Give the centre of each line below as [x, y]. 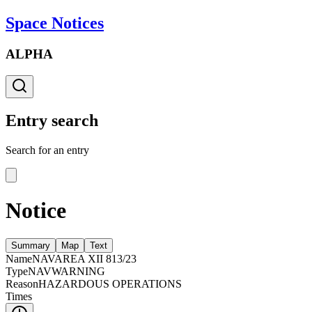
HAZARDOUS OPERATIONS [110, 284]
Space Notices [55, 23]
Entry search [52, 121]
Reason [22, 284]
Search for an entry [47, 150]
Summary [31, 246]
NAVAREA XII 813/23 [84, 259]
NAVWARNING [67, 272]
